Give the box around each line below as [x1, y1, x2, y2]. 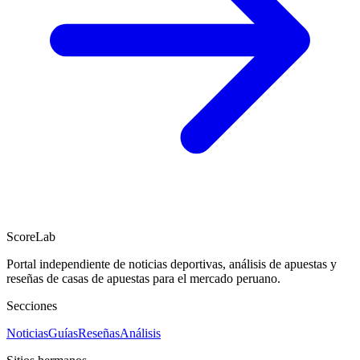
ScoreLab [6, 230, 55, 243]
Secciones [6, 299, 57, 313]
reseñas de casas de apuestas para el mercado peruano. [6, 272, 280, 285]
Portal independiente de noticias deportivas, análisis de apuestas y [6, 257, 337, 271]
